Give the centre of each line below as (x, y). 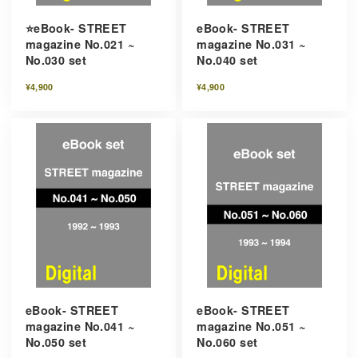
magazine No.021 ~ (80, 44)
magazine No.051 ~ (251, 326)
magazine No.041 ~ (80, 326)
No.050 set (56, 342)
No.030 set (56, 60)
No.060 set (227, 342)
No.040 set (227, 60)
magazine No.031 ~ (251, 44)
